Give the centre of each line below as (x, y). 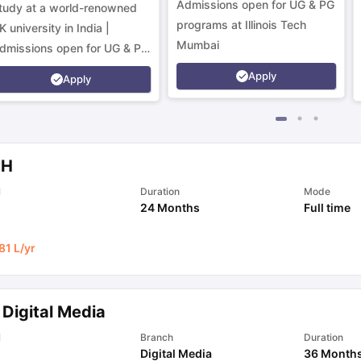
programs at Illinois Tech (241, 24)
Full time (327, 207)
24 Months (170, 207)
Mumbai (198, 44)
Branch (156, 337)
